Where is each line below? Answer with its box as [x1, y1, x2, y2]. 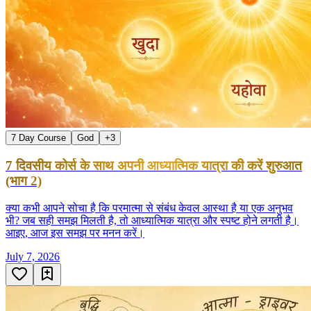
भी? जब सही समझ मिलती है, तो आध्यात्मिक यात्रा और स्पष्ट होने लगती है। [6, 214, 299, 226]
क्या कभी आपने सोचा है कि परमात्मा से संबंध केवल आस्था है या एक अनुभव [6, 201, 293, 214]
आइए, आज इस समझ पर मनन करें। [6, 226, 144, 239]
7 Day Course [11, 133, 66, 144]
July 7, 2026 [6, 250, 60, 262]
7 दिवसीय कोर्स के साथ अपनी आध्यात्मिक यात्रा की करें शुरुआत [6, 158, 302, 173]
